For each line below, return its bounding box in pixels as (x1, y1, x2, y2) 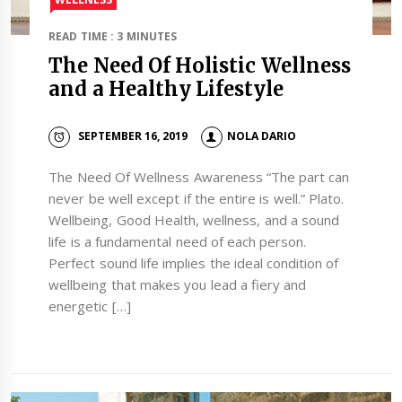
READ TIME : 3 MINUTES (48, 29, 177, 45)
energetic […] (48, 297, 131, 316)
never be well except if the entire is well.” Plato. (48, 189, 345, 208)
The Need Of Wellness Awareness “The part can (48, 168, 350, 187)
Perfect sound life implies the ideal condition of (48, 254, 339, 273)
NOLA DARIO (226, 128, 296, 144)
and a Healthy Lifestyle (48, 76, 284, 102)
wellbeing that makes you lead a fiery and (48, 275, 307, 294)
